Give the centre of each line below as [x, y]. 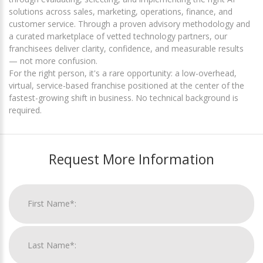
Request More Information [131, 159]
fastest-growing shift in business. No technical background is [124, 97]
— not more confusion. [53, 60]
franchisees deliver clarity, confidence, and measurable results [126, 48]
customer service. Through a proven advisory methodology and [129, 23]
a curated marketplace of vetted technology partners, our [118, 36]
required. [25, 110]
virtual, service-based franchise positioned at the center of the [127, 85]
